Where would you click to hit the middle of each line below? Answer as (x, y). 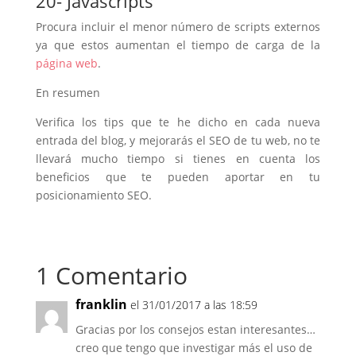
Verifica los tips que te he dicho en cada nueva (178, 122)
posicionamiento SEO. (93, 195)
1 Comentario (111, 275)
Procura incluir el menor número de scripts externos (178, 27)
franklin (101, 304)
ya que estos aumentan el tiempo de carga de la (178, 45)
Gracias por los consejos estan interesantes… (195, 329)
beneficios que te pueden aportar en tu (178, 177)
